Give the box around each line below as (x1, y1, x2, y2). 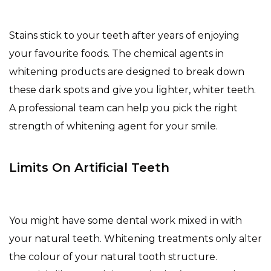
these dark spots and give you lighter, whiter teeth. (9, 83, 258, 96)
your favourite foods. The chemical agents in (9, 47, 224, 59)
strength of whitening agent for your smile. (9, 120, 218, 132)
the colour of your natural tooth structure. (9, 250, 217, 263)
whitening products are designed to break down (9, 65, 244, 77)
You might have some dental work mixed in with (9, 214, 242, 226)
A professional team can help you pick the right (9, 102, 238, 114)
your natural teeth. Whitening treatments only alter (9, 232, 262, 244)
